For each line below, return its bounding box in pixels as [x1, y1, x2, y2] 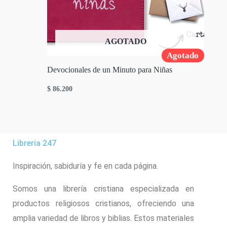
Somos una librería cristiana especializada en [13, 183, 194, 194]
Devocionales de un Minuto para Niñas [47, 65, 172, 74]
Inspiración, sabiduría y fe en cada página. [13, 161, 158, 171]
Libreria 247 [13, 138, 56, 148]
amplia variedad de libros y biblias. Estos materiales [13, 213, 194, 223]
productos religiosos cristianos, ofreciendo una [13, 198, 194, 208]
